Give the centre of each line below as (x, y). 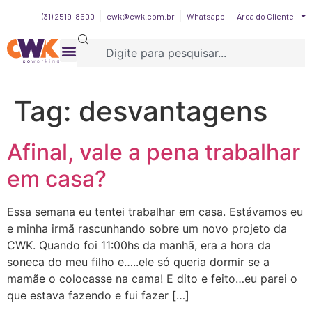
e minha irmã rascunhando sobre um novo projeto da (147, 228)
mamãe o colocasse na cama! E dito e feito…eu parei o (152, 279)
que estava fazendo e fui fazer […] (98, 295)
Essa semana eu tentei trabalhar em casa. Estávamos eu (155, 212)
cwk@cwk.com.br (141, 16)
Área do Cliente (265, 16)
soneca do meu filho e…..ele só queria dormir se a (138, 262)
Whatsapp (206, 16)
